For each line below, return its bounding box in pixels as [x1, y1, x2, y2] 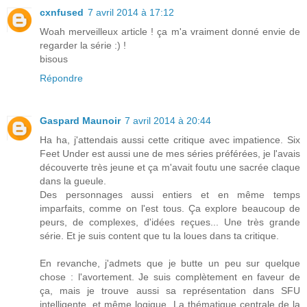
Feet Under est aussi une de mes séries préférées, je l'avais [40, 147, 300, 159]
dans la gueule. [40, 175, 106, 186]
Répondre [40, 72, 83, 84]
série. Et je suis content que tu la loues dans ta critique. [40, 230, 279, 241]
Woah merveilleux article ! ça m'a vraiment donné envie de [40, 25, 300, 37]
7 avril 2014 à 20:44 [125, 114, 211, 126]
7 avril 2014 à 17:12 [88, 6, 174, 18]
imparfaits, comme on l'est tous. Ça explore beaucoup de [40, 202, 300, 214]
